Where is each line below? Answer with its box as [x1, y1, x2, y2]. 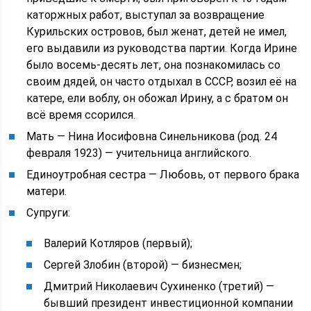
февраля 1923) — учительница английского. [26, 146, 252, 160]
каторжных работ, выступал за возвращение [26, 8, 265, 22]
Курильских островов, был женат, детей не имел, [26, 25, 287, 38]
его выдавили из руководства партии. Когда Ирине [26, 42, 298, 55]
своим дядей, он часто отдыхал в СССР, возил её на [26, 75, 297, 88]
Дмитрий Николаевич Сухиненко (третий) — [44, 280, 275, 293]
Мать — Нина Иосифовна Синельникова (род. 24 [26, 130, 278, 143]
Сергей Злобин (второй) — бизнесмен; [44, 258, 242, 271]
